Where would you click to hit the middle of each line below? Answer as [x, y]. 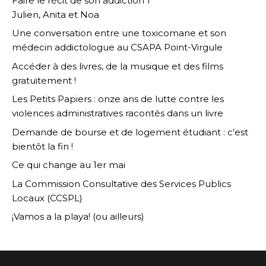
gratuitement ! [47, 80]
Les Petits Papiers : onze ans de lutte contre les [118, 99]
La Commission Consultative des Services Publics [121, 183]
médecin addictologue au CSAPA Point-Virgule [117, 47]
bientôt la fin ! [42, 146]
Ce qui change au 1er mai [69, 165]
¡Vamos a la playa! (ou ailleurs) [78, 217]
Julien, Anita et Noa [56, 14]
